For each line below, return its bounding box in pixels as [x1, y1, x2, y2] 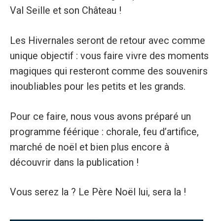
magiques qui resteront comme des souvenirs [9, 65, 208, 77]
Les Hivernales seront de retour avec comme [9, 35, 205, 46]
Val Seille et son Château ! [9, 5, 121, 17]
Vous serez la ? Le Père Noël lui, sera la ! [9, 186, 186, 198]
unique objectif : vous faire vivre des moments [9, 50, 209, 62]
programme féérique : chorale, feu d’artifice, [9, 126, 199, 138]
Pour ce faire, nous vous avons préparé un [9, 110, 191, 122]
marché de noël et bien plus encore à [9, 141, 169, 153]
